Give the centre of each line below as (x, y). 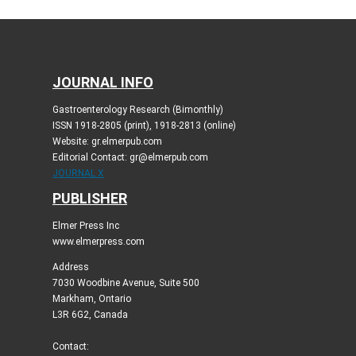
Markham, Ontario (91, 298)
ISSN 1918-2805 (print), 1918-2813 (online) (144, 125)
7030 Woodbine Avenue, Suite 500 (126, 282)
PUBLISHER (89, 198)
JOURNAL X (78, 173)
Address (70, 267)
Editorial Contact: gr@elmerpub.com (130, 157)
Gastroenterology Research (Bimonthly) (137, 109)
